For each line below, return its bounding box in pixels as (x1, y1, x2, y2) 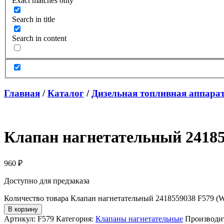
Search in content (12, 33, 66, 42)
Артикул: (4, 214, 37, 223)
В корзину (8, 205, 38, 213)
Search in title (12, 14, 55, 23)
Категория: (56, 214, 95, 223)
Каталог (47, 88, 84, 99)
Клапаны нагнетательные (95, 214, 183, 223)
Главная (4, 88, 40, 99)
